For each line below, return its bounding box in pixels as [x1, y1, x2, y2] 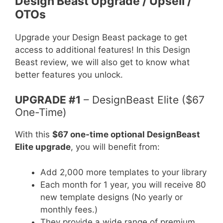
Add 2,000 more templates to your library [40, 167, 207, 177]
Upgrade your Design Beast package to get [15, 32, 187, 42]
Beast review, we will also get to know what [15, 57, 190, 67]
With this [15, 129, 52, 140]
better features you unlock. [15, 69, 123, 80]
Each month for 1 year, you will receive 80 [40, 179, 206, 190]
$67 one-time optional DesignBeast [52, 129, 200, 140]
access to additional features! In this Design [15, 44, 190, 55]
